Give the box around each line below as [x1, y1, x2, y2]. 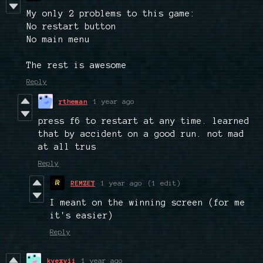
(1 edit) [148, 179, 181, 187]
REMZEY [70, 179, 95, 187]
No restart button [26, 22, 116, 32]
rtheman [59, 97, 87, 106]
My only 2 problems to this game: [26, 9, 195, 19]
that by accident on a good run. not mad [38, 129, 244, 139]
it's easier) [50, 211, 113, 221]
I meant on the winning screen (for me [50, 198, 245, 208]
